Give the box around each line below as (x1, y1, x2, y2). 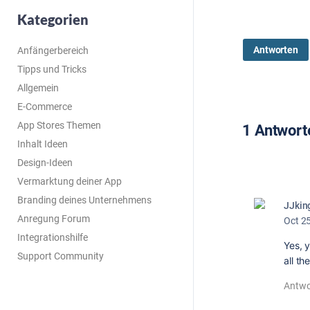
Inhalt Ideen (17, 138, 68, 149)
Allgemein (17, 82, 59, 93)
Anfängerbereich (17, 45, 89, 56)
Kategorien (17, 11, 89, 28)
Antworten (253, 44, 299, 55)
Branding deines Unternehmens (17, 194, 152, 206)
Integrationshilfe (17, 232, 88, 243)
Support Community (17, 250, 104, 262)
